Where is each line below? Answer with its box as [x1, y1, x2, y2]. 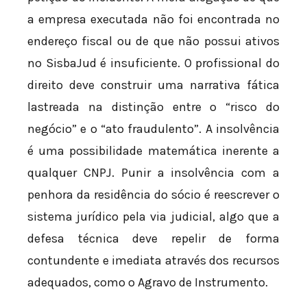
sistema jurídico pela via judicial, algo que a [27, 209, 280, 225]
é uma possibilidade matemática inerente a [27, 143, 280, 159]
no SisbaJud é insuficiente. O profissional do [27, 56, 280, 71]
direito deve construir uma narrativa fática [27, 77, 280, 93]
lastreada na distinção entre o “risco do [27, 99, 280, 115]
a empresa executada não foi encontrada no [27, 12, 280, 27]
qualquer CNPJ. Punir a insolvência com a [27, 165, 280, 181]
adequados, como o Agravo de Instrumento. [27, 275, 268, 291]
